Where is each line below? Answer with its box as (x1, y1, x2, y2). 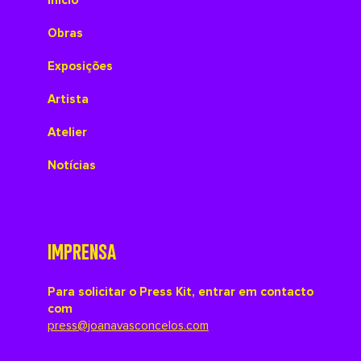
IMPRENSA (47, 235, 116, 263)
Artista (47, 91, 89, 107)
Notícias (47, 157, 96, 173)
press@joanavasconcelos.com (47, 317, 209, 334)
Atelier (47, 124, 87, 140)
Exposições (47, 58, 113, 74)
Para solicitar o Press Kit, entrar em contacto (47, 284, 313, 300)
